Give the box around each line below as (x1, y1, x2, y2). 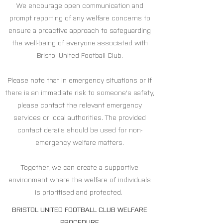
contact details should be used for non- (17, 126, 142, 135)
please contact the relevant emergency (17, 101, 142, 110)
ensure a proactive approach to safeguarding (8, 26, 151, 35)
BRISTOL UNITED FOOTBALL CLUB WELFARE (12, 206, 147, 215)
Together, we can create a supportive (21, 163, 138, 172)
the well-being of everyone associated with (11, 39, 148, 48)
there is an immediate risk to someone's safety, (5, 89, 154, 98)
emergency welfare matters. (35, 138, 124, 147)
